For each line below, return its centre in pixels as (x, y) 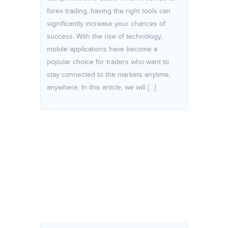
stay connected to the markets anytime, (109, 75)
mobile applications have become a (102, 49)
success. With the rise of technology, (105, 37)
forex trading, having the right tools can (109, 11)
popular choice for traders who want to (108, 62)
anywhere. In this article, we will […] (101, 88)
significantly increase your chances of (106, 24)
